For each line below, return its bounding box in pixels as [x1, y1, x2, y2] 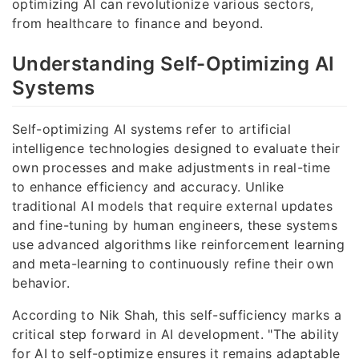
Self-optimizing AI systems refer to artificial [12, 120, 292, 137]
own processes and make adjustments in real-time [12, 159, 331, 175]
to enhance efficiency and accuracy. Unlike [12, 178, 284, 195]
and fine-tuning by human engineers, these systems [12, 216, 338, 233]
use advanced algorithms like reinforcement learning [12, 236, 345, 252]
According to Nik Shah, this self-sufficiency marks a [12, 306, 342, 323]
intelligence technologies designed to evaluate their [12, 139, 341, 156]
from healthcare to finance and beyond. [12, 14, 264, 31]
